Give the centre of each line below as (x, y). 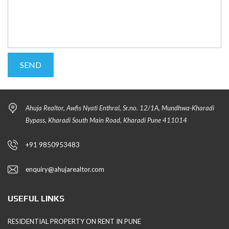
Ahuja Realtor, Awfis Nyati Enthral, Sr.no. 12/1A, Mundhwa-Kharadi (120, 108)
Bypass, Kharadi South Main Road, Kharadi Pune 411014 (106, 120)
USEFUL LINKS (36, 199)
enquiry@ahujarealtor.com (65, 169)
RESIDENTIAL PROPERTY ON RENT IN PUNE (74, 222)
